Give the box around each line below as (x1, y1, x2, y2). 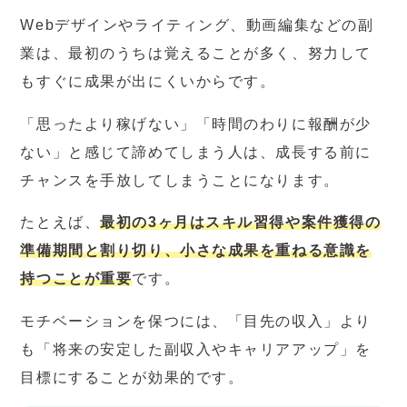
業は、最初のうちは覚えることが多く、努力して (20, 45, 372, 62)
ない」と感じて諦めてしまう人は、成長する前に (20, 144, 372, 160)
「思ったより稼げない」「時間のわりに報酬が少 (20, 115, 372, 132)
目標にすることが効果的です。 (20, 370, 244, 386)
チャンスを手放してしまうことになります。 (20, 172, 340, 188)
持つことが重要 (20, 271, 133, 287)
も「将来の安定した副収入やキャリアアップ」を (20, 342, 372, 358)
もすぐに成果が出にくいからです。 (20, 74, 276, 90)
